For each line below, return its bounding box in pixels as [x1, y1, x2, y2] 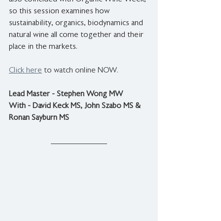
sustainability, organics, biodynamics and [9, 18, 145, 28]
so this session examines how [9, 6, 111, 16]
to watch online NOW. [42, 66, 118, 75]
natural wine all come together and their [9, 30, 146, 40]
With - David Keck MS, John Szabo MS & [9, 101, 143, 111]
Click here [9, 66, 42, 75]
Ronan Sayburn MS [9, 113, 69, 123]
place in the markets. [9, 42, 77, 52]
